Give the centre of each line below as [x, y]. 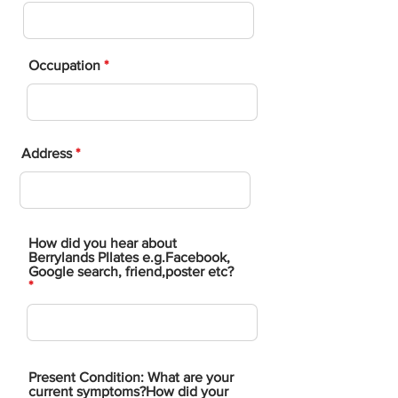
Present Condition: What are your [131, 377]
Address [47, 153]
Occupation [66, 65]
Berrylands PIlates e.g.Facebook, [129, 257]
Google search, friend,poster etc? [131, 271]
